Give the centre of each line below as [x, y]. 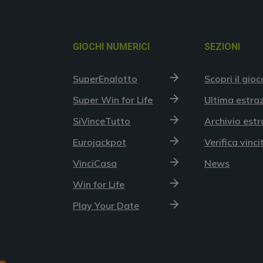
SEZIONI [222, 46]
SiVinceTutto [102, 121]
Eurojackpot [100, 142]
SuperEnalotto [105, 78]
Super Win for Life [113, 100]
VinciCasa [95, 163]
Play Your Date [106, 205]
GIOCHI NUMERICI [111, 46]
